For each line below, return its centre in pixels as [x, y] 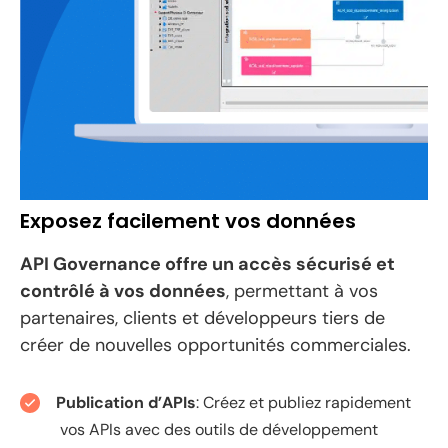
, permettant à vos [302, 290]
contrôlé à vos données [123, 290]
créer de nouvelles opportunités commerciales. [215, 344]
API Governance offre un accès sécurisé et [207, 263]
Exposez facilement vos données [188, 220]
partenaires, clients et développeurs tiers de [202, 317]
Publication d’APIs [126, 402]
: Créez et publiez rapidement [303, 402]
